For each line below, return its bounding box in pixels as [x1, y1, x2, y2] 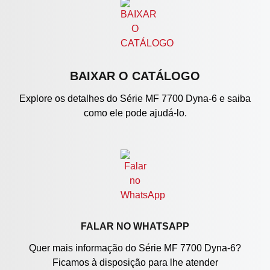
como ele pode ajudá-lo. [83, 108, 187, 118]
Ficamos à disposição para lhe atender [52, 257, 218, 268]
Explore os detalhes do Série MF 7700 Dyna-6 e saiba [19, 93, 251, 104]
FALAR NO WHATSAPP [81, 221, 189, 231]
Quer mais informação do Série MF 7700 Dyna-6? [29, 243, 241, 253]
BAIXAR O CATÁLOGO [70, 69, 200, 83]
